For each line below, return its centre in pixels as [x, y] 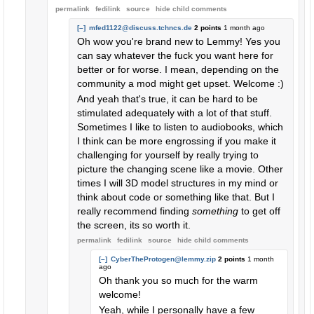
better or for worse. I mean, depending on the [178, 69]
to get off [259, 211]
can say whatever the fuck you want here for [175, 55]
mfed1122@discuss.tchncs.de [141, 28]
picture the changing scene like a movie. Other [180, 169]
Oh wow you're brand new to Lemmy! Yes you [179, 41]
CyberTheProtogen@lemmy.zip [163, 259]
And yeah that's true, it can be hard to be [168, 99]
